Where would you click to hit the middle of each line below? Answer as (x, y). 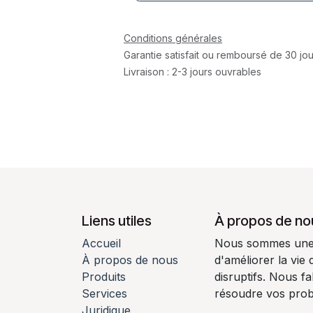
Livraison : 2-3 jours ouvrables (193, 72)
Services (104, 294)
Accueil (101, 243)
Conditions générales (173, 38)
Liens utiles (117, 221)
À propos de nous (130, 260)
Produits (104, 277)
